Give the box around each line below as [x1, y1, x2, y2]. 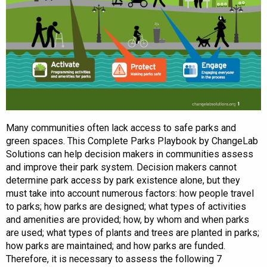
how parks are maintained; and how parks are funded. [6, 240, 225, 252]
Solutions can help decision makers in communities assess [6, 148, 253, 160]
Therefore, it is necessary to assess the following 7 [6, 253, 222, 265]
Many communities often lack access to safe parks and [6, 122, 236, 134]
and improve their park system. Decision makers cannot [6, 162, 237, 173]
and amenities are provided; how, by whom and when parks [6, 214, 249, 226]
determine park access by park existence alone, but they [6, 175, 240, 187]
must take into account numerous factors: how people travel [6, 188, 254, 200]
